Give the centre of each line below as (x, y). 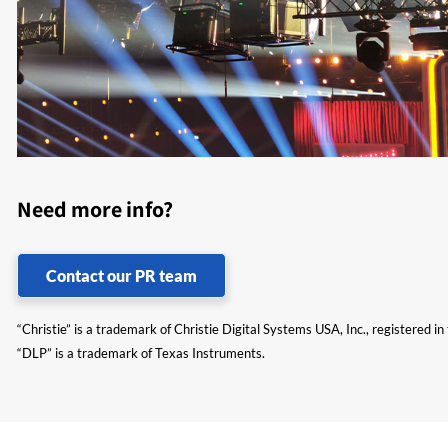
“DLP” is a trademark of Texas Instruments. (141, 352)
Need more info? (95, 208)
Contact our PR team (121, 275)
